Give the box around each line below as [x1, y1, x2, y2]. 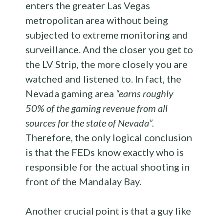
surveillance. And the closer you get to [25, 44, 194, 56]
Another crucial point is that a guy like [25, 205, 192, 217]
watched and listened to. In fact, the [25, 73, 182, 85]
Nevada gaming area [25, 88, 116, 100]
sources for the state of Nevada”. [25, 117, 154, 129]
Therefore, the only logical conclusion [25, 131, 193, 144]
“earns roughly [116, 88, 174, 100]
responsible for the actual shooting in [25, 161, 190, 173]
